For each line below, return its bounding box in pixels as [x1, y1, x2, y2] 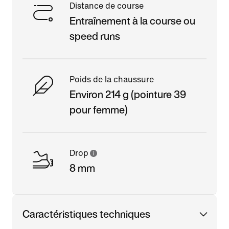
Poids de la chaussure [70, 75, 154, 84]
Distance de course [70, 1, 144, 10]
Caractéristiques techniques [22, 206, 150, 221]
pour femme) [70, 102, 128, 117]
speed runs [70, 28, 120, 43]
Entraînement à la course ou [70, 13, 195, 28]
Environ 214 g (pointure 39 [70, 86, 186, 102]
